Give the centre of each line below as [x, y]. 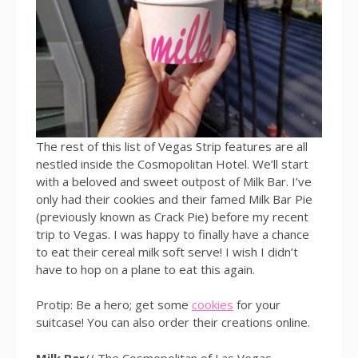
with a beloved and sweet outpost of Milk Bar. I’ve [174, 181]
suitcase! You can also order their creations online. [173, 322]
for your [257, 305]
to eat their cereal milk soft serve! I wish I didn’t [167, 251]
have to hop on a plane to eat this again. [145, 269]
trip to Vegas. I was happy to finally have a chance [173, 234]
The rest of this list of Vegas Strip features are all [172, 146]
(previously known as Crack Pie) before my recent [172, 216]
